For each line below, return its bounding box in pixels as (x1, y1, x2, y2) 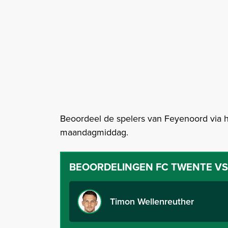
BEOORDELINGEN (69, 159, 153, 175)
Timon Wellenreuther (110, 194, 196, 208)
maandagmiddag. (60, 126, 128, 139)
